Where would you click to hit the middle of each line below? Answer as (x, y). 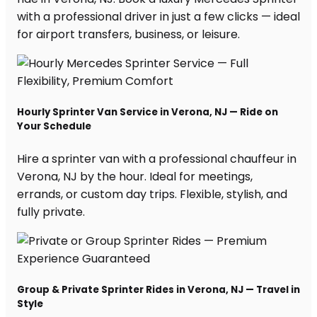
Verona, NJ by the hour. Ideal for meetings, (135, 176)
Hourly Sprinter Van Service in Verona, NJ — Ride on (148, 113)
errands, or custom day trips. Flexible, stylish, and (152, 194)
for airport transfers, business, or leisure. (128, 35)
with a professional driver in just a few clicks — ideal (158, 17)
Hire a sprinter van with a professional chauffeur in (157, 158)
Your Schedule (54, 127)
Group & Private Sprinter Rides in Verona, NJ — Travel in (158, 289)
